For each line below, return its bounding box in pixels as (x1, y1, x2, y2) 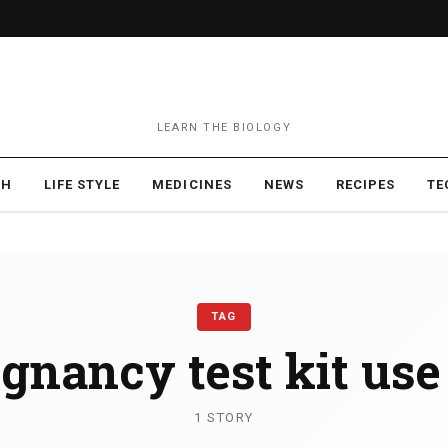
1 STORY (194, 410, 254, 425)
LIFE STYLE (43, 177, 121, 192)
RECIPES (335, 177, 396, 192)
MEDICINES (152, 177, 232, 192)
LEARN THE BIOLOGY (156, 121, 292, 134)
